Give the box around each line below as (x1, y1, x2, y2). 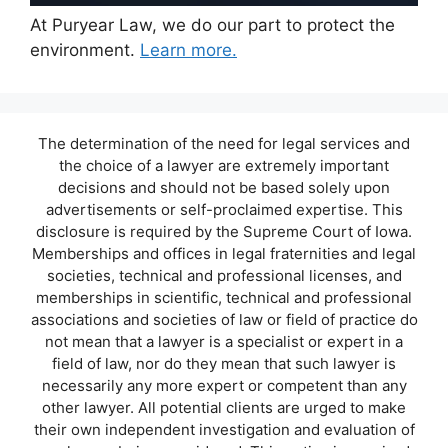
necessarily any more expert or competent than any (41, 375, 407, 395)
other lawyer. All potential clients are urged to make (42, 397, 406, 417)
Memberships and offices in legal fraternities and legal (32, 243, 416, 263)
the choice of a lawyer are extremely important (59, 155, 389, 175)
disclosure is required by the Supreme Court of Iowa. (36, 221, 412, 241)
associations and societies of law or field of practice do (30, 309, 418, 329)
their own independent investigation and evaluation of (33, 419, 415, 439)
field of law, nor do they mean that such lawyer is (52, 353, 396, 373)
